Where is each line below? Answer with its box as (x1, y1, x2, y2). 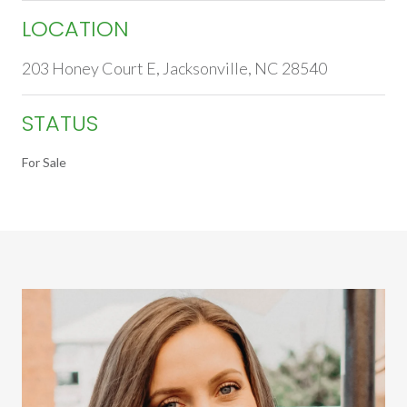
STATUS (22, 107, 98, 138)
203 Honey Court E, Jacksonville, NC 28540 (22, 57, 327, 78)
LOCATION (22, 13, 129, 44)
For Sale (22, 154, 66, 170)
